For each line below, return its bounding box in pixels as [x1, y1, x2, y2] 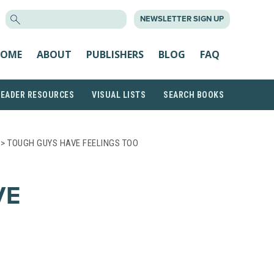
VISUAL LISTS [92, 90, 146, 100]
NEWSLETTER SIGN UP [140, 14, 224, 24]
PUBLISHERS [86, 47, 144, 61]
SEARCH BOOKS [163, 90, 224, 100]
